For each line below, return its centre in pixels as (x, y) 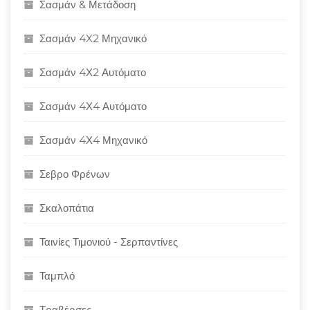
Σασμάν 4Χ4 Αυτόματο (93, 106)
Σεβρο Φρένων (75, 174)
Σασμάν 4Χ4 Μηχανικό (93, 140)
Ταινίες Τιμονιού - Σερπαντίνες (109, 242)
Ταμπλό (57, 276)
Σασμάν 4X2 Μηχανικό (93, 38)
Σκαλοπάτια (67, 208)
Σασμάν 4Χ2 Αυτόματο (93, 72)
